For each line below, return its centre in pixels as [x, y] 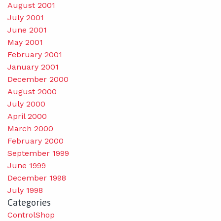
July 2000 [26, 104]
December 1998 [37, 178]
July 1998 [25, 190]
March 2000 [30, 128]
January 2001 [33, 67]
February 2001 [35, 54]
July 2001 [26, 17]
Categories [29, 202]
